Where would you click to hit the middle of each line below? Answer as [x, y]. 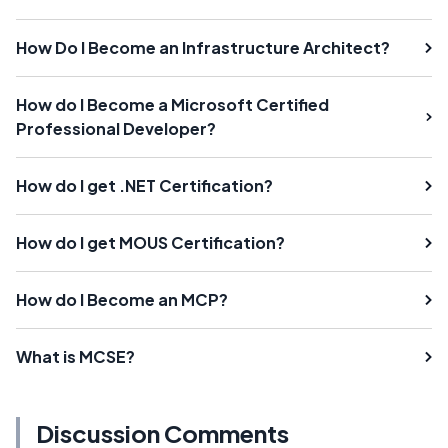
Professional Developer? [116, 129]
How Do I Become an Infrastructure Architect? [203, 48]
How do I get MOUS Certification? [150, 243]
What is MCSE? [75, 357]
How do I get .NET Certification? [144, 186]
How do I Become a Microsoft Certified [172, 105]
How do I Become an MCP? [122, 300]
